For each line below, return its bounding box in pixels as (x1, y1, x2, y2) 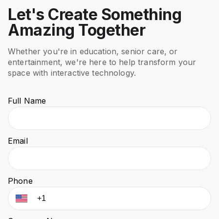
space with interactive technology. (8, 67, 136, 78)
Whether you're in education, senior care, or (8, 46, 178, 56)
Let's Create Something (8, 4, 181, 24)
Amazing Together (8, 20, 145, 40)
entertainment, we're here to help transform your (8, 57, 197, 67)
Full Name (8, 95, 46, 106)
